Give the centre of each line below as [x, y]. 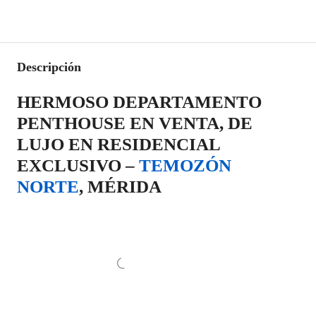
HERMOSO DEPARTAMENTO [139, 102]
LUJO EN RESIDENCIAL [119, 144]
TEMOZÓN [185, 165]
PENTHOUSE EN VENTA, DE [135, 123]
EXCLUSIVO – [78, 165]
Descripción [49, 67]
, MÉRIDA [120, 187]
